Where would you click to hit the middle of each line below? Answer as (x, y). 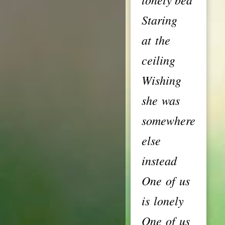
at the (156, 40)
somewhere (168, 120)
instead (159, 160)
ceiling (158, 60)
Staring (159, 20)
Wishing (161, 80)
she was (161, 100)
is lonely (163, 200)
